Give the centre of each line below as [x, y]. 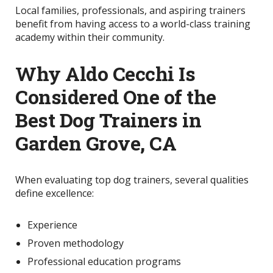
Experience [52, 225]
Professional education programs [104, 261]
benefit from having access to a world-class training [133, 23]
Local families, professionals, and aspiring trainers [130, 10]
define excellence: [55, 193]
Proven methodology [76, 243]
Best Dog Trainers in [108, 119]
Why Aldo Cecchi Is [105, 73]
